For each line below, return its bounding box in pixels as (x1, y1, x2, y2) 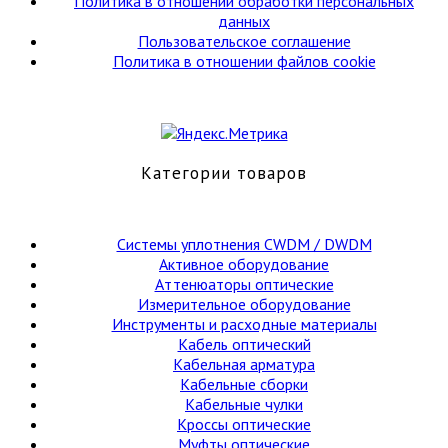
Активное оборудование (159, 254, 329, 275)
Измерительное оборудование (137, 294, 351, 315)
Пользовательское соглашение (137, 31, 351, 52)
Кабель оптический (177, 334, 311, 355)
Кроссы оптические (177, 414, 311, 435)
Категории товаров (141, 162, 307, 185)
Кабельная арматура (173, 354, 315, 375)
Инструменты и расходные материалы (111, 314, 377, 335)
